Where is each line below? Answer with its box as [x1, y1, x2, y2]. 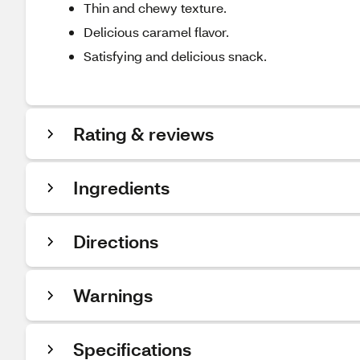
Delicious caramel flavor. [84, 23, 229, 40]
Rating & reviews [73, 122, 214, 145]
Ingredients [73, 176, 170, 199]
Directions [73, 230, 158, 253]
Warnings [73, 284, 153, 307]
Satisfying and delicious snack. [84, 47, 267, 64]
